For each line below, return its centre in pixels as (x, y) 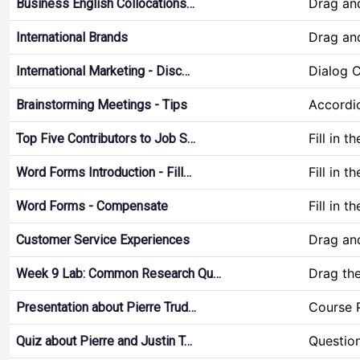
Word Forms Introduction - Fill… (104, 172)
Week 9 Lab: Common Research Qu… (119, 274)
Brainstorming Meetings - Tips (102, 105)
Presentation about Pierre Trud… (106, 307)
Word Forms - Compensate (92, 206)
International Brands (72, 37)
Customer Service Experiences (103, 240)
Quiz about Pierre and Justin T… (104, 341)
